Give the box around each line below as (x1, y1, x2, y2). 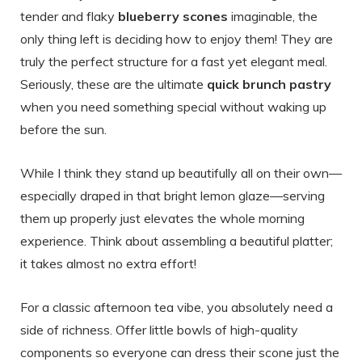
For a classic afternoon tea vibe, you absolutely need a (20, 298, 333, 315)
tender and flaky (20, 7, 118, 24)
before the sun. (20, 120, 107, 137)
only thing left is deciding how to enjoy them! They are (20, 30, 333, 47)
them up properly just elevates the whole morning (20, 209, 305, 226)
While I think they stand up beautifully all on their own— (20, 164, 342, 181)
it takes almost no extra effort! (20, 255, 196, 271)
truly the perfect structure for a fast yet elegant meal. (20, 53, 327, 69)
